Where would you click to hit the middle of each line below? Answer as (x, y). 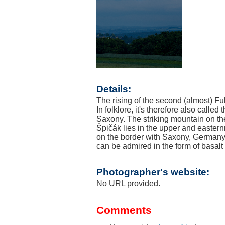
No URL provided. (128, 184)
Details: (114, 89)
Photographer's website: (153, 172)
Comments (124, 210)
